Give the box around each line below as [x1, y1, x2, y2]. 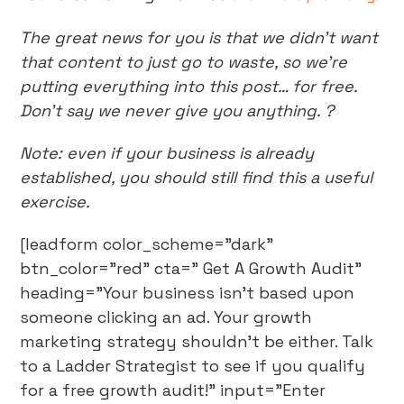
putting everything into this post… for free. [20, 76, 358, 96]
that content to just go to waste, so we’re [20, 51, 348, 72]
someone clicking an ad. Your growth [20, 307, 313, 327]
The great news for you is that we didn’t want [20, 27, 379, 48]
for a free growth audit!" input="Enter [20, 380, 326, 400]
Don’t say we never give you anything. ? [20, 100, 335, 121]
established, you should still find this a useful [20, 167, 373, 188]
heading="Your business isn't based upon [20, 282, 355, 303]
